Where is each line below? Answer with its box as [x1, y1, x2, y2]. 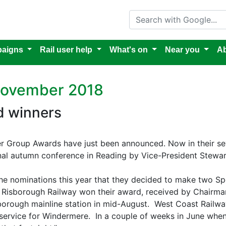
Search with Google [129, 9, 204, 19]
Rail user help [40, 45, 93, 54]
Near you [164, 45, 200, 54]
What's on [109, 45, 148, 54]
